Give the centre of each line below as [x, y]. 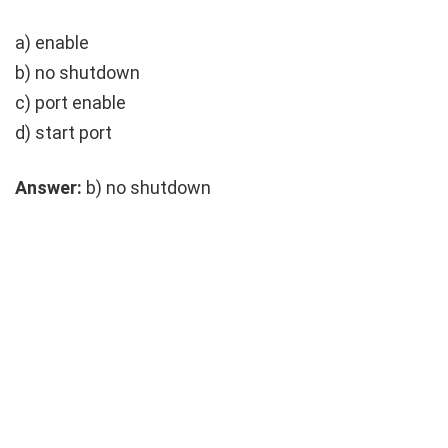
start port [73, 132]
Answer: [48, 187]
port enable [80, 102]
